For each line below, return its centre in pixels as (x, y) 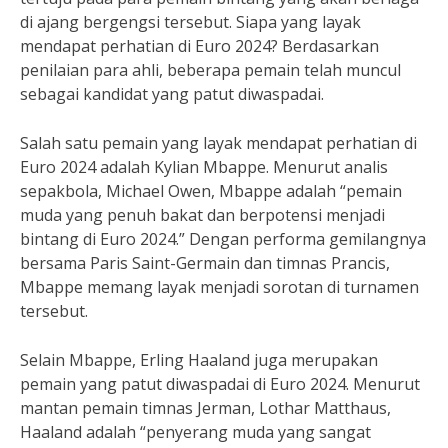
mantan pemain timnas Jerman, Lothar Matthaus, (205, 408)
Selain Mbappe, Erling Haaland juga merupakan (199, 360)
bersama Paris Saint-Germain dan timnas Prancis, (205, 263)
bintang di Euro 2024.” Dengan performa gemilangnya (223, 239)
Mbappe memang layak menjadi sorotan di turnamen (219, 287)
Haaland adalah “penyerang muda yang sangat (195, 432)
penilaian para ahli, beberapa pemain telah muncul (210, 70)
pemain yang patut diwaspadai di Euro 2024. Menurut (220, 384)
